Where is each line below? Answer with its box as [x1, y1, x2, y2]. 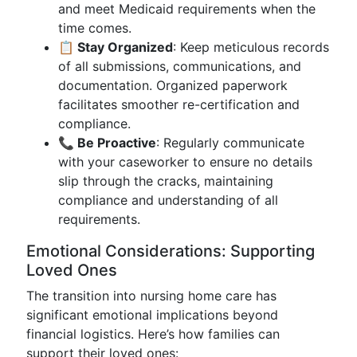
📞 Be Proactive [58, 135, 156, 151]
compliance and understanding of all [58, 192, 278, 208]
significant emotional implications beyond [26, 307, 278, 323]
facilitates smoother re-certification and [58, 96, 300, 112]
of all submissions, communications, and [58, 58, 301, 74]
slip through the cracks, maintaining [58, 173, 273, 189]
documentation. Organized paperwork [58, 77, 288, 93]
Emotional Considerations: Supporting [26, 241, 315, 261]
